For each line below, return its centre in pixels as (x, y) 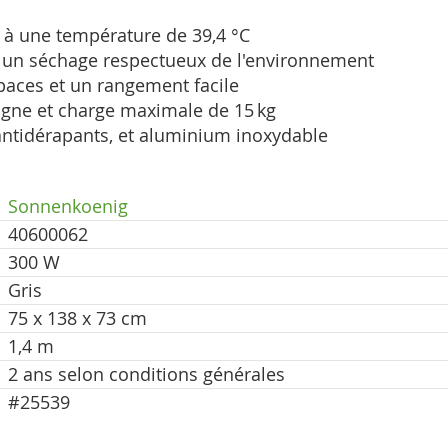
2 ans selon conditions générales (146, 374)
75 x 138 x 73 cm (77, 318)
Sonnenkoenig (68, 206)
